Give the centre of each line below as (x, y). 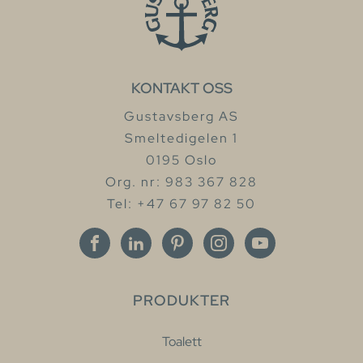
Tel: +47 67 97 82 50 (181, 203)
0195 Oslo (181, 160)
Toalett (181, 341)
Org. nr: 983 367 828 (181, 181)
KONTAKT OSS (181, 88)
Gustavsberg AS (181, 116)
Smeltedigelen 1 (181, 138)
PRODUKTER (181, 300)
